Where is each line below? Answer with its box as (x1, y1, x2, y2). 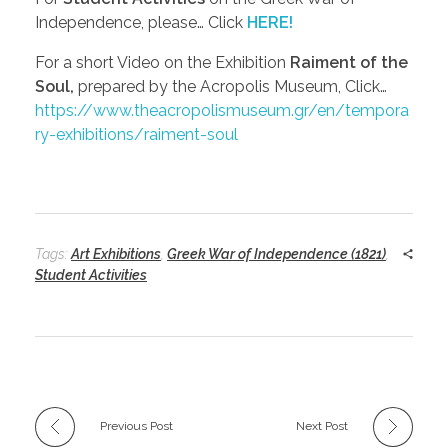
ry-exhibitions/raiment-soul (35, 124, 238, 144)
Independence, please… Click (35, 12, 247, 32)
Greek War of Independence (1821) (167, 245, 386, 262)
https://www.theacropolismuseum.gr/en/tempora (35, 100, 409, 120)
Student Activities (35, 266, 147, 283)
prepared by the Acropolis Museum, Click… (78, 76, 387, 96)
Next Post (296, 418, 348, 433)
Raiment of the (290, 52, 408, 72)
